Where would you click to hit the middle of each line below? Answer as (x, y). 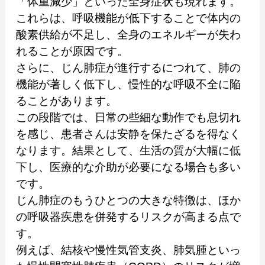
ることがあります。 (66, 101)
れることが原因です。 (72, 51)
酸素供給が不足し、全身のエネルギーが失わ (128, 34)
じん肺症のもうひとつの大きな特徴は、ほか (128, 200)
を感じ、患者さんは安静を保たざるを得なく (128, 134)
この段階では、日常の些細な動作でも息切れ (128, 117)
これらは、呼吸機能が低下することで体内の (128, 18)
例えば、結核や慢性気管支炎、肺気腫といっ (128, 250)
